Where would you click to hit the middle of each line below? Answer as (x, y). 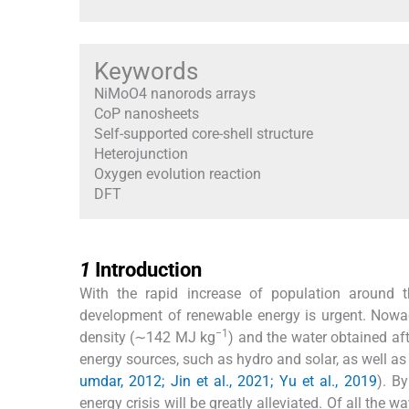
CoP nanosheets (147, 113)
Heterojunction (141, 153)
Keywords (146, 71)
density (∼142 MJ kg (148, 337)
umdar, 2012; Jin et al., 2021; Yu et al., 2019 (228, 381)
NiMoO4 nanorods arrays (175, 93)
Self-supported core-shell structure (204, 133)
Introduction (148, 269)
